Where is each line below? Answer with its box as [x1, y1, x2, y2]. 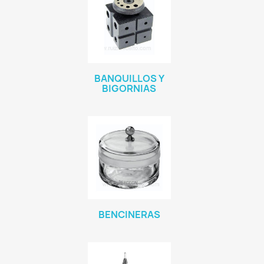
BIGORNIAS [102, 82, 156, 95]
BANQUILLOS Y [94, 72, 164, 85]
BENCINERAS [98, 208, 160, 221]
